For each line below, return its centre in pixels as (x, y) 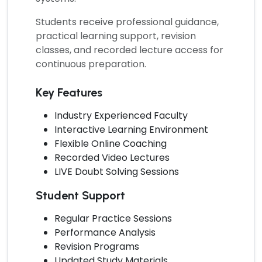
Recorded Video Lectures (112, 157)
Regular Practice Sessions (113, 218)
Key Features (69, 92)
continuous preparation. (91, 64)
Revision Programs (97, 246)
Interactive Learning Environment (131, 129)
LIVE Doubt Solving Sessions (117, 171)
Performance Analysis (105, 232)
